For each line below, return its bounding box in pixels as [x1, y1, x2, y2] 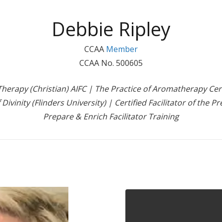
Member [106, 44, 138, 55]
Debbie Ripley [52, 16, 170, 42]
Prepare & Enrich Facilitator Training [43, 111, 179, 122]
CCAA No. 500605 [79, 57, 143, 68]
